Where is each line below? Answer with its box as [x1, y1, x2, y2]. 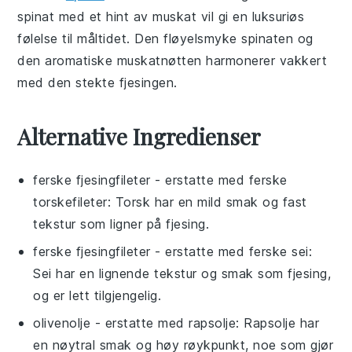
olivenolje [33, 315, 91, 331]
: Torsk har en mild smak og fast [107, 194, 307, 210]
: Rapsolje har [236, 315, 320, 331]
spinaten [241, 31, 294, 46]
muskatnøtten [116, 53, 202, 68]
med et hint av [54, 9, 153, 24]
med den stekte [17, 75, 119, 90]
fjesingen [119, 75, 174, 90]
